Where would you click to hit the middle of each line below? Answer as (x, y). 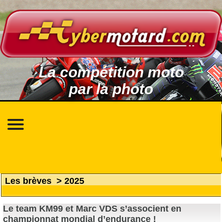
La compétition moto (111, 72)
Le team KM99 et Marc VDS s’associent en (92, 209)
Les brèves (28, 181)
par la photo (111, 89)
